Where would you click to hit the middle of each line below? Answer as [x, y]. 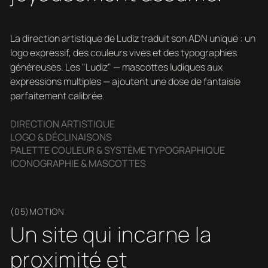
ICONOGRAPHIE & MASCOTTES [78, 164]
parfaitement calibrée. [57, 96]
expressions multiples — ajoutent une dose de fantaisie [125, 82]
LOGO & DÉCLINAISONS [61, 137]
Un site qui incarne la [111, 234]
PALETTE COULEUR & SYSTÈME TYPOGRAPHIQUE [117, 150]
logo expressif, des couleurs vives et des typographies [123, 53]
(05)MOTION [37, 211]
